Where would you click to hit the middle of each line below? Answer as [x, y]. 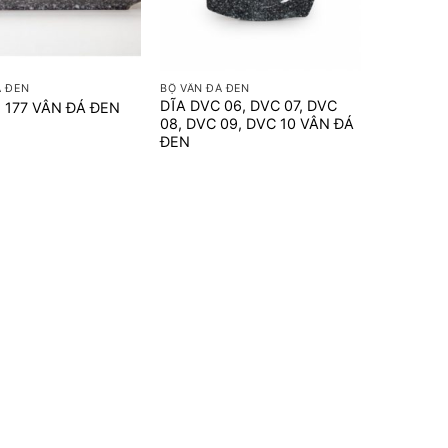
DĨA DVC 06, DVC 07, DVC [249, 106]
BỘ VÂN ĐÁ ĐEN [205, 88]
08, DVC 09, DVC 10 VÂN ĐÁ [257, 124]
